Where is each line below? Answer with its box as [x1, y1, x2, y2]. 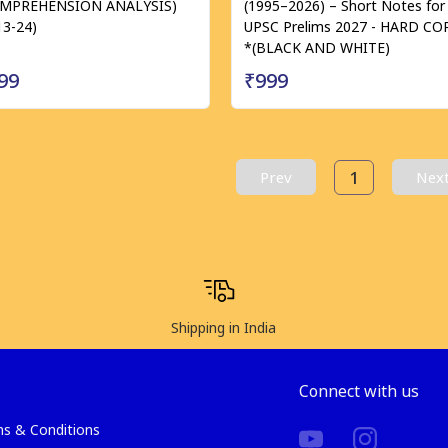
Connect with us [298, 380, 419, 402]
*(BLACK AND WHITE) [244, 38, 390, 57]
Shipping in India [171, 318, 277, 337]
